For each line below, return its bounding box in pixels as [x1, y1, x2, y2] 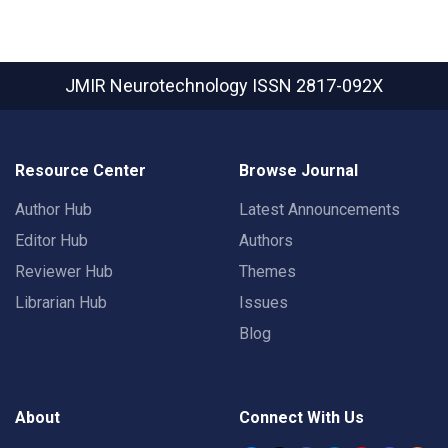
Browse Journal [239, 161, 358, 181]
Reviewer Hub [15, 262, 113, 282]
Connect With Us [239, 408, 364, 428]
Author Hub [15, 200, 92, 220]
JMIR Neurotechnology [65, 75, 252, 97]
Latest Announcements [239, 200, 400, 220]
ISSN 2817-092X [252, 75, 383, 97]
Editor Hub [15, 231, 88, 251]
